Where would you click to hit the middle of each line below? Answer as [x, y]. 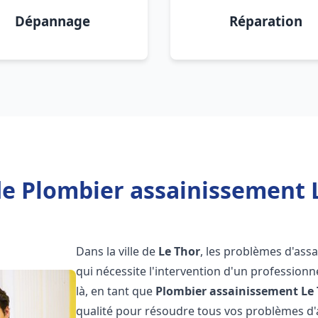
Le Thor [180, 251]
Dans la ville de [117, 251]
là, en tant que [116, 291]
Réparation [265, 21]
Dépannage [53, 21]
